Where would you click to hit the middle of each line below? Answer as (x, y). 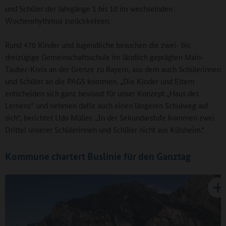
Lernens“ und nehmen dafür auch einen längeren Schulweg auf (107, 105)
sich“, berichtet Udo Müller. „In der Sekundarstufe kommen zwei (110, 118)
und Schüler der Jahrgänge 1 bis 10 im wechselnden (89, 9)
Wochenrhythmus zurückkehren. (58, 21)
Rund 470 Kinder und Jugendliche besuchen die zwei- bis (98, 45)
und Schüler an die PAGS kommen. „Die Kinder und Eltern (100, 81)
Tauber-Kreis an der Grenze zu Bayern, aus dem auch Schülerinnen (113, 69)
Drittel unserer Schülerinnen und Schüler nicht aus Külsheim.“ (105, 130)
